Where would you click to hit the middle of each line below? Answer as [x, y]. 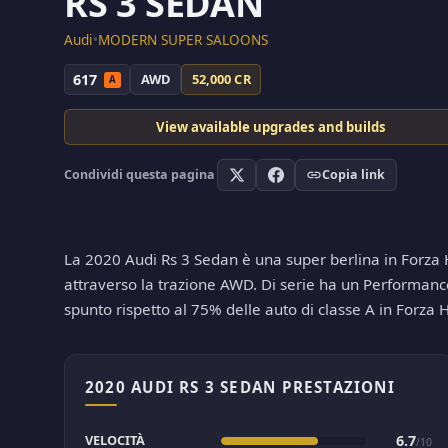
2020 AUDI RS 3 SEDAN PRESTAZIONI [240, 387]
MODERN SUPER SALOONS [183, 40]
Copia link [354, 175]
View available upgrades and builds [271, 127]
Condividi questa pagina [139, 175]
